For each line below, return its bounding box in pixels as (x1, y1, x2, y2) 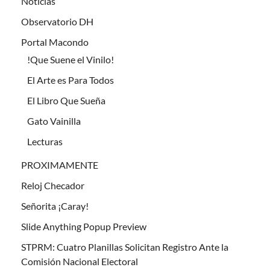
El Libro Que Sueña (27, 95, 105, 107)
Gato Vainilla (27, 115, 81, 127)
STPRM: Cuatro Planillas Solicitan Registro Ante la (21, 241, 228, 253)
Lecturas (27, 136, 63, 148)
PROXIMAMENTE (21, 159, 98, 171)
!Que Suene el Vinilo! (27, 54, 114, 66)
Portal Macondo (21, 36, 89, 48)
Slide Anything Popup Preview (21, 221, 146, 233)
